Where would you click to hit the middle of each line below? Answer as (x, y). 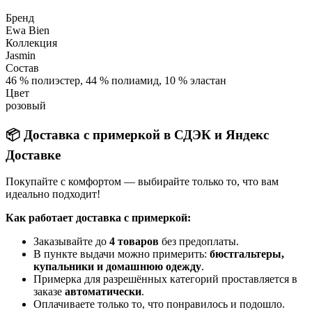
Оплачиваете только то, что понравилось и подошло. (159, 304)
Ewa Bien (28, 30)
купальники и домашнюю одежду (117, 267)
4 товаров (134, 242)
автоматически (103, 292)
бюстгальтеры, (247, 254)
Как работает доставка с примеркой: (98, 218)
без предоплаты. (199, 242)
